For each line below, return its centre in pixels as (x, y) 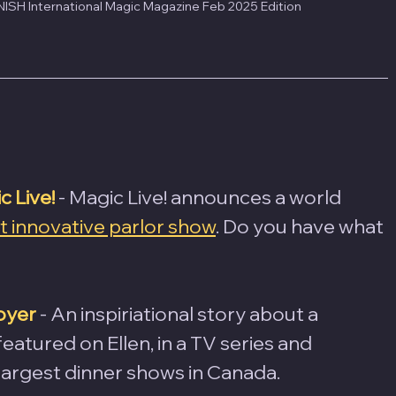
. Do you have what (301, 226)
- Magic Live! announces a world (200, 197)
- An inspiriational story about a (181, 313)
